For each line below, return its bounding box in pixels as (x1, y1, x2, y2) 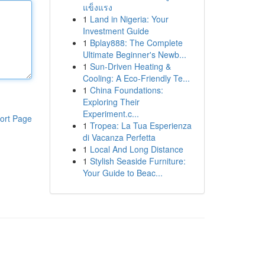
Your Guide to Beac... (82, 167, 163, 179)
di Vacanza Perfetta (82, 131, 156, 143)
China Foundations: (89, 84, 163, 96)
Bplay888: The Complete (89, 37, 183, 49)
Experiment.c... (82, 108, 139, 119)
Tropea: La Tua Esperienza (89, 119, 192, 131)
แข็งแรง (82, 1, 112, 13)
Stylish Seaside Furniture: (89, 155, 186, 167)
